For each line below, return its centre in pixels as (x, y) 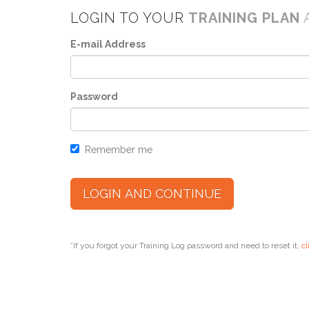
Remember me (116, 150)
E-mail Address (108, 44)
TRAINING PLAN (244, 18)
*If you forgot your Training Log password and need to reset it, (186, 246)
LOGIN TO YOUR (129, 18)
